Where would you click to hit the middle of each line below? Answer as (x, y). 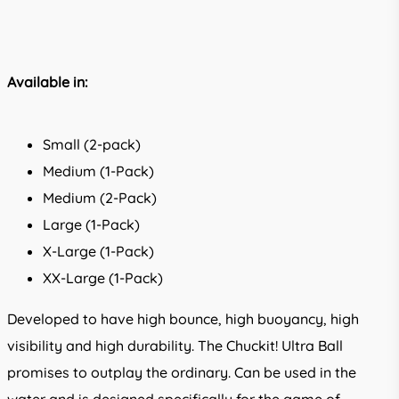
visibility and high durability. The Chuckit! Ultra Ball (175, 346)
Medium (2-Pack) (100, 198)
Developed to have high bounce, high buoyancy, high (183, 319)
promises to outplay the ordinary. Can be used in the (182, 372)
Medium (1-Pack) (98, 171)
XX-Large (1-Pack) (103, 278)
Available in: (47, 82)
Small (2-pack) (92, 144)
